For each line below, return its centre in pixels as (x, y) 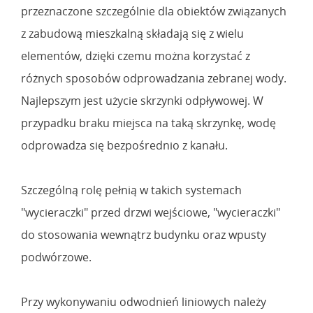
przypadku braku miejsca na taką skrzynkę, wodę (148, 123)
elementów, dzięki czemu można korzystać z (136, 56)
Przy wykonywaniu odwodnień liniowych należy (144, 301)
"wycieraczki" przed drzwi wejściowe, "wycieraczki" (151, 212)
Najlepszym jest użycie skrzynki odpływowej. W (142, 100)
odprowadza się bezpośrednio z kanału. (124, 145)
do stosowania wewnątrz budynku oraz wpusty (144, 234)
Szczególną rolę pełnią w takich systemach (131, 190)
